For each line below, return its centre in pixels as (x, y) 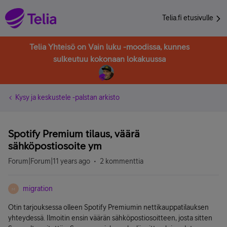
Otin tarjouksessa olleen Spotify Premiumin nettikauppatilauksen (108, 207)
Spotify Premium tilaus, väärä (74, 134)
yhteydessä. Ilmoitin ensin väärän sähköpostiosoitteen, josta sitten (110, 218)
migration (38, 188)
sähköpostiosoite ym (55, 146)
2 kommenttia (122, 161)
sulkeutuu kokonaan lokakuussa (109, 59)
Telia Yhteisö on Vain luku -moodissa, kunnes (109, 47)
